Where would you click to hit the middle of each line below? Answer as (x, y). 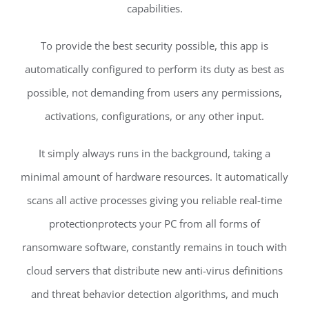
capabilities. (154, 9)
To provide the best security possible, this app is (154, 46)
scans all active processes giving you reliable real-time (154, 200)
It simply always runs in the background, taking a (154, 153)
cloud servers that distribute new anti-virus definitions (154, 271)
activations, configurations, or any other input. (154, 116)
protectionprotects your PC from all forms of (154, 224)
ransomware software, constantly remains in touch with (154, 247)
